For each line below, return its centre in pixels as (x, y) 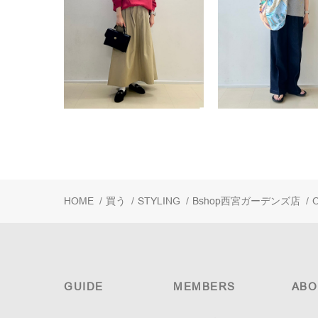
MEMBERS (204, 286)
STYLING (159, 201)
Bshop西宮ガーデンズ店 (246, 201)
